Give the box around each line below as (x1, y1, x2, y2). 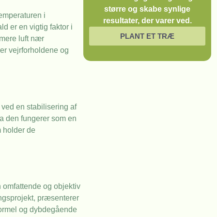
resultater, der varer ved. (103, 16, 192, 25)
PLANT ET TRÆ (120, 32, 174, 40)
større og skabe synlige (104, 5, 190, 13)
